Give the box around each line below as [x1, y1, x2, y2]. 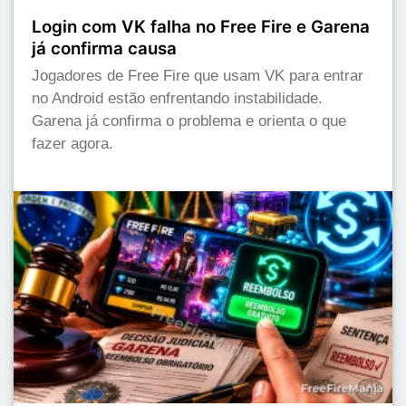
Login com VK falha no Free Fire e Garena [32, 15, 370, 37]
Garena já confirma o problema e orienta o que [32, 111, 346, 130]
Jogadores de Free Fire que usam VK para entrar [32, 66, 363, 84]
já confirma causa [32, 37, 177, 59]
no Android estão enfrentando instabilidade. [32, 89, 323, 107]
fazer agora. [32, 134, 113, 152]
